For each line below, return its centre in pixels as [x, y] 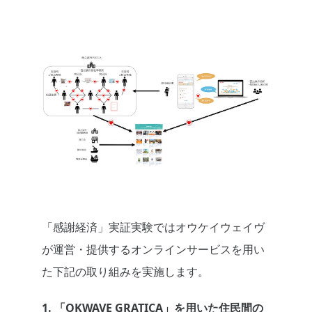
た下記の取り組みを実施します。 [125, 272]
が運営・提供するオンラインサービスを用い [153, 250]
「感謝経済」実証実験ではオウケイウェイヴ [153, 227]
